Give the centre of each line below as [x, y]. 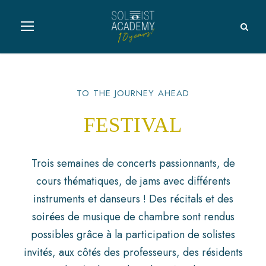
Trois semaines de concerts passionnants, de [133, 163]
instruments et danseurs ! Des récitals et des [133, 199]
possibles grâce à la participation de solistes [133, 235]
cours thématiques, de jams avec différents [133, 181]
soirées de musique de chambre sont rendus [133, 217]
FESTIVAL [133, 125]
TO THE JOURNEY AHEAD [133, 93]
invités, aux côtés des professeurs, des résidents [133, 252]
